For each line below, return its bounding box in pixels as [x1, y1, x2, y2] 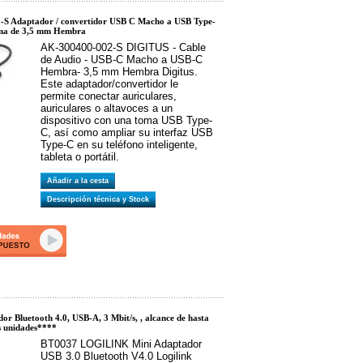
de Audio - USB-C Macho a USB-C [41, 53, 203, 66]
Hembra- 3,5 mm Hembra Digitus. [41, 66, 198, 78]
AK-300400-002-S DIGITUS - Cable [41, 41, 206, 53]
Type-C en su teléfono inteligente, [41, 139, 198, 151]
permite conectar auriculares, [41, 90, 177, 102]
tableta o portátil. [41, 151, 119, 163]
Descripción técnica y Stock [47, 195, 154, 203]
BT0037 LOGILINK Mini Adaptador [41, 338, 202, 350]
